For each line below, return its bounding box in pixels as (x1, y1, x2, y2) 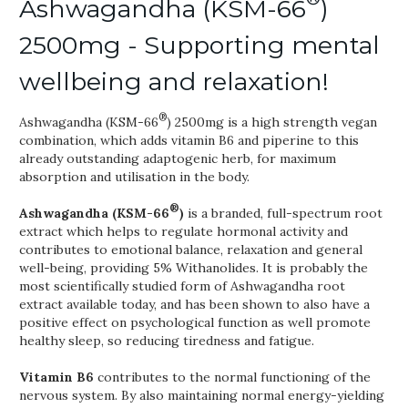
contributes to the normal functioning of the (94, 369, 371, 385)
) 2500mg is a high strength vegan (167, 114, 377, 130)
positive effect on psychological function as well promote (19, 314, 371, 331)
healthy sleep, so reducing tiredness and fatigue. (19, 332, 314, 349)
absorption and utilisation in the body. (19, 168, 250, 185)
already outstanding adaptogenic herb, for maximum (19, 150, 336, 167)
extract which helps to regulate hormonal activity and (19, 223, 348, 240)
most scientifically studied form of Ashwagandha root (19, 278, 345, 294)
